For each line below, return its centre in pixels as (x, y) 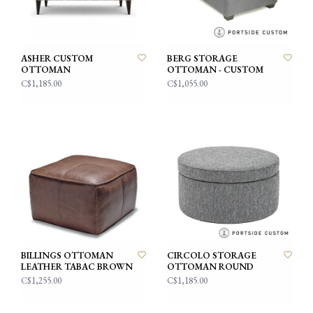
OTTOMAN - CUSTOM (215, 70)
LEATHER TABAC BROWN (77, 267)
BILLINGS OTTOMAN (67, 255)
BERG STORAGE (202, 58)
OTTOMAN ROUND (210, 267)
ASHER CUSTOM (57, 58)
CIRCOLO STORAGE (212, 255)
